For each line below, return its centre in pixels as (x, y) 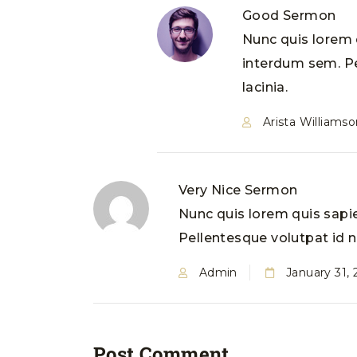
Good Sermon (289, 16)
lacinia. (265, 87)
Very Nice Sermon (238, 190)
